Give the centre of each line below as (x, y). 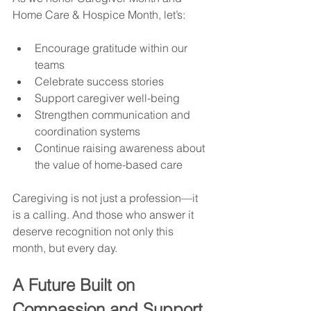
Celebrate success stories (99, 81)
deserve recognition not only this (94, 231)
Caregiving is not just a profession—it (107, 197)
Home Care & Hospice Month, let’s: (99, 14)
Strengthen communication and (114, 114)
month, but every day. (65, 247)
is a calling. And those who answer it (104, 214)
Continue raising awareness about (121, 148)
